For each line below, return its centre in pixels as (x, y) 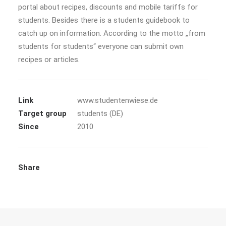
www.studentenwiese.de (118, 100)
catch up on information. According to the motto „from (112, 33)
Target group (42, 114)
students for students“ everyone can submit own (101, 46)
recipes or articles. (49, 60)
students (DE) (100, 114)
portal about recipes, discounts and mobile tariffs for (108, 7)
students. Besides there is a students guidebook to (104, 20)
